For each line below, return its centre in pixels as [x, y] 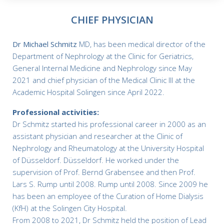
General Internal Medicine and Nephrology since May [102, 68]
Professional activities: [56, 112]
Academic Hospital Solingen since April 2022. [88, 92]
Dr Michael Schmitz [46, 44]
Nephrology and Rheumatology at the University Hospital [108, 148]
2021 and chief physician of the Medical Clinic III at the [104, 80]
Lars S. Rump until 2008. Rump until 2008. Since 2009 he [110, 184]
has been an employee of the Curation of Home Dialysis [108, 196]
